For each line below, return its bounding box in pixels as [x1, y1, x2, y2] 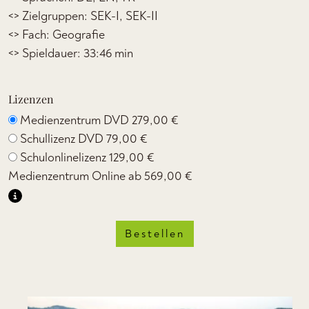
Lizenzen [8, 92, 54, 106]
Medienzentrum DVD [20, 112, 132, 128]
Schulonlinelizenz [20, 150, 109, 166]
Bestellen [124, 227, 185, 241]
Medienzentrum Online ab [8, 168, 144, 184]
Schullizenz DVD [20, 131, 106, 147]
